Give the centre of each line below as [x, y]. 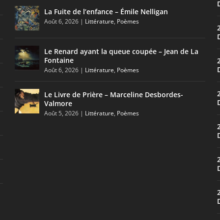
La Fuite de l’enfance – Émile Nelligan [106, 11]
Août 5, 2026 [62, 113]
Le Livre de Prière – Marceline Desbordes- [114, 94]
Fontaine [59, 60]
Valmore [58, 103]
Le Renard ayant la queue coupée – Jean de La [122, 51]
